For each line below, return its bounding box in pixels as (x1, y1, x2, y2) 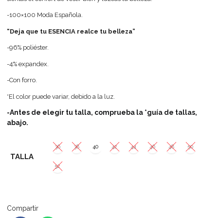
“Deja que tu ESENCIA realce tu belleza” (7, 27, 136, 35)
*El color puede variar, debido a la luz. (7, 92, 115, 100)
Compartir (7, 204, 39, 213)
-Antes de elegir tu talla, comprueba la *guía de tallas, (7, 109, 198, 117)
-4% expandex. (7, 60, 49, 68)
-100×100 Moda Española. (7, 11, 83, 19)
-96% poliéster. (7, 44, 49, 52)
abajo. (7, 119, 29, 127)
